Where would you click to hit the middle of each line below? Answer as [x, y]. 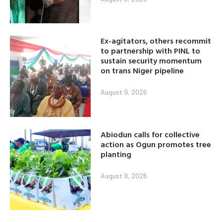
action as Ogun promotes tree [156, 144]
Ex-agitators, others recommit [156, 41]
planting [116, 154]
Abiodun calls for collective [150, 134]
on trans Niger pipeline [142, 71]
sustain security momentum [151, 61]
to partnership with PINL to [151, 51]
